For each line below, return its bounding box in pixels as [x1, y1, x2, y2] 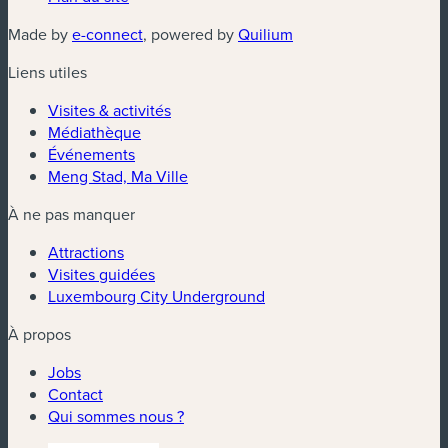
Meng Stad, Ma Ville [48, 164, 188, 187]
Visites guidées [48, 262, 155, 285]
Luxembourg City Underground [48, 284, 265, 307]
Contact [48, 382, 103, 405]
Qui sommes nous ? [48, 404, 184, 427]
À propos [8, 322, 71, 345]
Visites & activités [48, 98, 171, 121]
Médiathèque [48, 120, 141, 143]
